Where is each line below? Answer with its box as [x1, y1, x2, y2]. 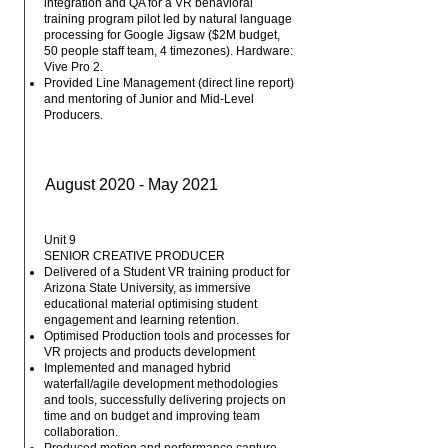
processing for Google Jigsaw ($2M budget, [44, 28, 280, 42]
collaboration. [44, 425, 118, 439]
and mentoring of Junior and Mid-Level [44, 92, 254, 106]
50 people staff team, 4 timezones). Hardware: [44, 44, 293, 58]
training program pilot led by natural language [44, 12, 292, 26]
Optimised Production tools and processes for [44, 329, 290, 343]
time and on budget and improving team [44, 409, 260, 423]
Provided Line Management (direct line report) [44, 76, 294, 90]
